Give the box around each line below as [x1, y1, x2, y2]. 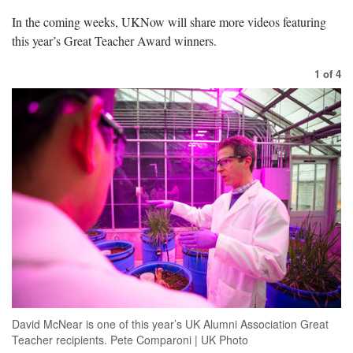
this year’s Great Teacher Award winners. [12, 32, 217, 50]
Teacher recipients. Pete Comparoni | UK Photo [12, 331, 248, 347]
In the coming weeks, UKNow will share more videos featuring [12, 13, 326, 31]
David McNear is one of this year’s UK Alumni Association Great [12, 315, 329, 332]
